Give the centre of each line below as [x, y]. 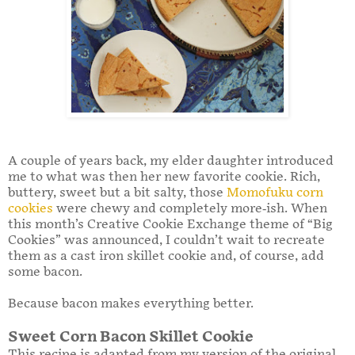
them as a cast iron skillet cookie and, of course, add [166, 256]
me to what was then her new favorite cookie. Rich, [164, 177]
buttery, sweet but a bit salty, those [117, 193]
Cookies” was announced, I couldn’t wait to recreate [166, 240]
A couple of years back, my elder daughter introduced [171, 161]
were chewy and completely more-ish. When [190, 208]
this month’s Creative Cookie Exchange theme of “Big [170, 224]
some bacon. [45, 272]
